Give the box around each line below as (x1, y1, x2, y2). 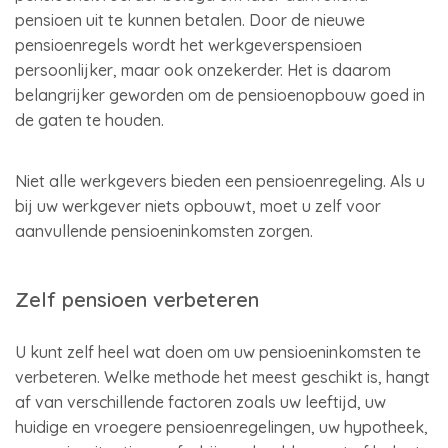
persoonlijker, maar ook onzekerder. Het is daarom (15, 60, 391, 80)
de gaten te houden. (15, 110, 164, 130)
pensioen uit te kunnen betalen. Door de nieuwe (15, 10, 365, 30)
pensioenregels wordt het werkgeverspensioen (15, 35, 362, 55)
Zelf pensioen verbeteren (15, 287, 259, 312)
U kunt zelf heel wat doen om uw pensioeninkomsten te (15, 342, 421, 362)
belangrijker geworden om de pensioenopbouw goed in (15, 85, 425, 105)
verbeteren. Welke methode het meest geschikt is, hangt (15, 367, 430, 387)
